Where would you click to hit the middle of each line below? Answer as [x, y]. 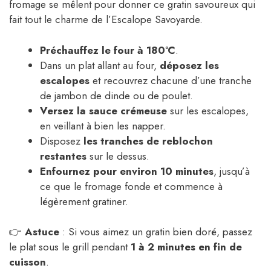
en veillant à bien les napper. [103, 126]
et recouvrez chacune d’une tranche [171, 80]
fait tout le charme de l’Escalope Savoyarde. [106, 20]
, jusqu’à [232, 171]
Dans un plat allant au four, [100, 65]
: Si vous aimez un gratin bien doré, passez [156, 232]
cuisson [28, 262]
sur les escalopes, [208, 110]
